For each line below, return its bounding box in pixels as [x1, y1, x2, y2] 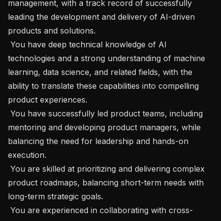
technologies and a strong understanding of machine [8, 53, 205, 63]
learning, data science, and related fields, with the [8, 67, 192, 77]
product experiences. [8, 94, 87, 105]
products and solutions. [8, 25, 96, 36]
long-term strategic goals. [8, 191, 103, 201]
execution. [8, 149, 46, 160]
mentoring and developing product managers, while [8, 122, 201, 132]
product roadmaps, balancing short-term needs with [8, 177, 204, 187]
